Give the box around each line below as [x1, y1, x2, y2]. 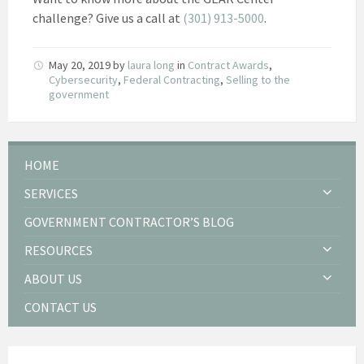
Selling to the [226, 71, 290, 87]
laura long [128, 57, 175, 72]
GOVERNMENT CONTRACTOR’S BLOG [24, 213, 234, 230]
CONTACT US [24, 298, 97, 315]
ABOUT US [24, 270, 82, 287]
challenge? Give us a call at [32, 9, 183, 26]
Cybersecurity [49, 71, 118, 87]
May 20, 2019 [49, 57, 113, 72]
